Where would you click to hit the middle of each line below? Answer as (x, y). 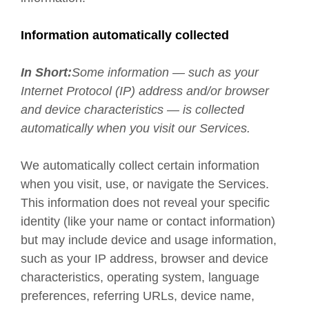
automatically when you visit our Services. (136, 128)
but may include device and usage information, (149, 240)
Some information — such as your (165, 72)
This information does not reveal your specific (145, 203)
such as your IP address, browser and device (144, 259)
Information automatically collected (125, 35)
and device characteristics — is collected (132, 110)
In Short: (46, 72)
